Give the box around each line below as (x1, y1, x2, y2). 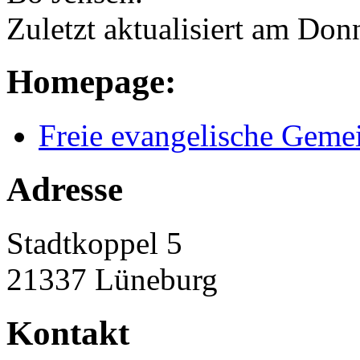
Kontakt (6, 314, 129, 353)
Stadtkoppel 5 (6, 226, 182, 261)
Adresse (6, 170, 123, 209)
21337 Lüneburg (6, 262, 218, 297)
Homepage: (6, 63, 185, 101)
